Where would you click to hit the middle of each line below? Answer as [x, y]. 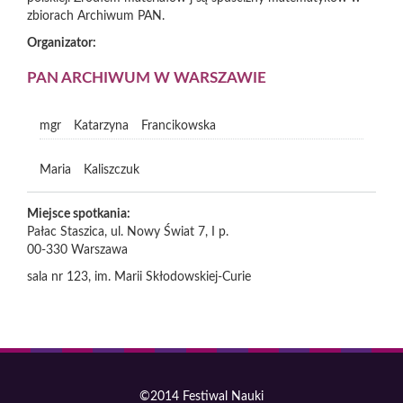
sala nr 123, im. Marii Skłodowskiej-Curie [139, 278]
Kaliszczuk [112, 170]
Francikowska [179, 126]
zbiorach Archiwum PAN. [96, 16]
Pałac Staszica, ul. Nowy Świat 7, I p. [128, 233]
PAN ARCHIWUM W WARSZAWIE [147, 78]
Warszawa [99, 251]
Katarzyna [101, 126]
